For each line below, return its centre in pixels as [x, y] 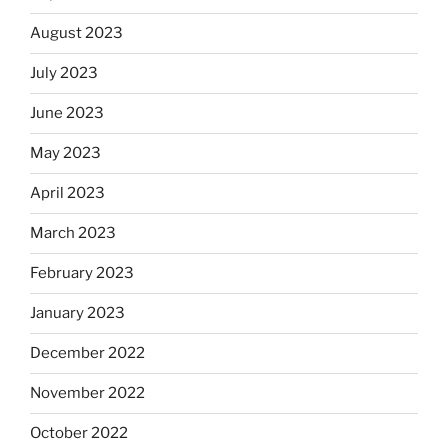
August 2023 [76, 33]
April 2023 [67, 193]
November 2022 [87, 393]
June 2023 [67, 113]
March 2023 [73, 233]
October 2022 [79, 433]
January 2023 [77, 313]
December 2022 [87, 353]
